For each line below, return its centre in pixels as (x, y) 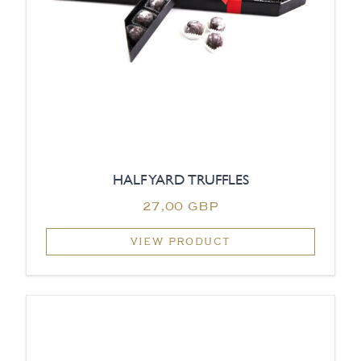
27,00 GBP (180, 206)
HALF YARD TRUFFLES (180, 180)
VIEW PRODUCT (180, 242)
